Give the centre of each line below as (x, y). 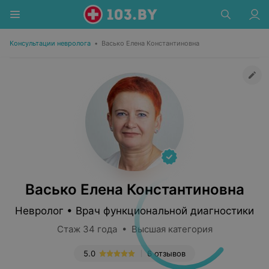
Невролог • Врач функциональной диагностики (134, 211)
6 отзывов (166, 253)
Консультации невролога (50, 43)
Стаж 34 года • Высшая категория (134, 229)
